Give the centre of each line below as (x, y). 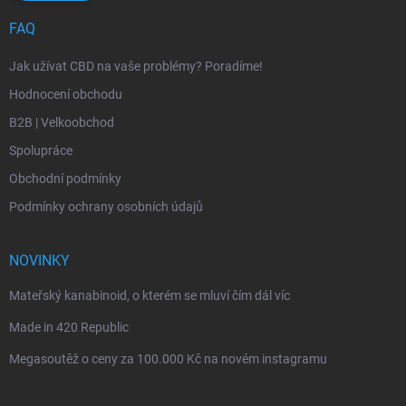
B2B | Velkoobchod (62, 122)
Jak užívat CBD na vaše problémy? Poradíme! (136, 66)
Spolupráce (41, 150)
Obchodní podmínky (65, 178)
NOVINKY (39, 260)
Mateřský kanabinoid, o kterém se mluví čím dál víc (150, 295)
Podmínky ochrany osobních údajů (106, 206)
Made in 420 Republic (69, 327)
